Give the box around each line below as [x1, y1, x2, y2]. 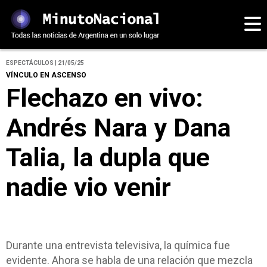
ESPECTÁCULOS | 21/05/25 [6, 60, 84, 67]
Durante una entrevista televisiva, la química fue [6, 239, 230, 252]
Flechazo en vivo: [6, 83, 203, 113]
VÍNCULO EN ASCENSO [6, 71, 86, 80]
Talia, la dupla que [6, 142, 210, 173]
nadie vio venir [6, 172, 171, 203]
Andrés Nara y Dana [6, 113, 231, 143]
